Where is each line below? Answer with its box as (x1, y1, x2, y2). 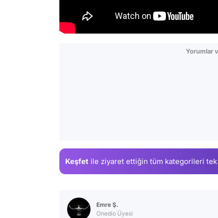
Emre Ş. (96, 201, 118, 209)
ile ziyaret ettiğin (89, 156, 150, 166)
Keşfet (65, 156, 89, 166)
